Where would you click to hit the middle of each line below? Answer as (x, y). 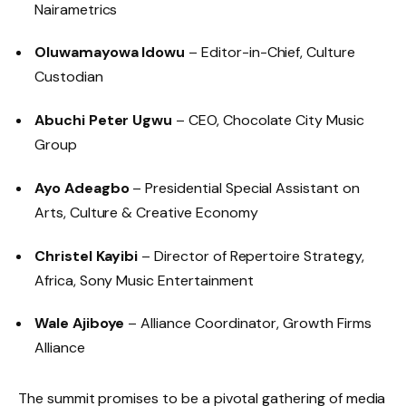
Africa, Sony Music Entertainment (144, 280)
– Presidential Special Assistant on (244, 188)
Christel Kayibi (87, 256)
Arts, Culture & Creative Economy (146, 212)
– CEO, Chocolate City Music (268, 121)
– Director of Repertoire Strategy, (251, 256)
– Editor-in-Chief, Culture (270, 53)
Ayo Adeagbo (82, 188)
